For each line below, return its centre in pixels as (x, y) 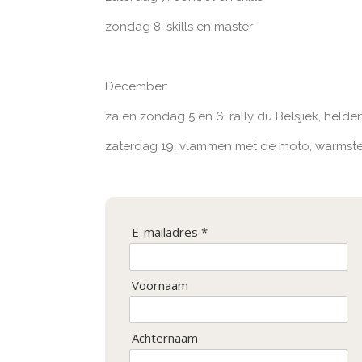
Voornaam (160, 285)
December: (136, 86)
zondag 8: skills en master (179, 26)
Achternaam (164, 338)
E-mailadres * (169, 232)
